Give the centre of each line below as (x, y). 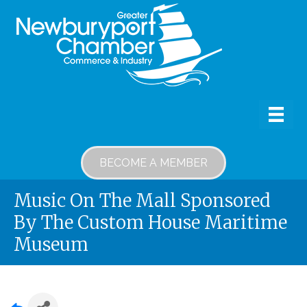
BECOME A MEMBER (153, 163)
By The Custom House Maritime (150, 222)
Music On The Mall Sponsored (142, 200)
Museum (51, 244)
